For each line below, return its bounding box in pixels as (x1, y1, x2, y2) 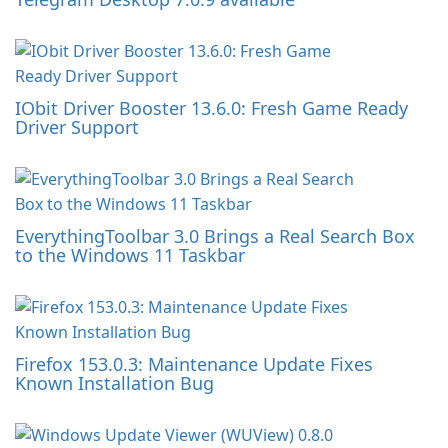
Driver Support (15, 115, 139, 139)
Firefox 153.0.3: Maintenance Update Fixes (15, 352, 373, 376)
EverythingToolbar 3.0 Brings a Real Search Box (15, 224, 415, 248)
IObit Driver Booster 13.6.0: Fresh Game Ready (15, 96, 408, 120)
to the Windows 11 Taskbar (15, 243, 245, 267)
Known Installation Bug (15, 371, 214, 395)
